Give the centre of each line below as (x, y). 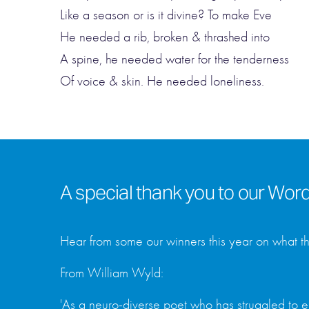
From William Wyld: (112, 273)
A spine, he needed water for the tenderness (175, 59)
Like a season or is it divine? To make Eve (166, 15)
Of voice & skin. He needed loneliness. (162, 81)
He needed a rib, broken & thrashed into (165, 37)
